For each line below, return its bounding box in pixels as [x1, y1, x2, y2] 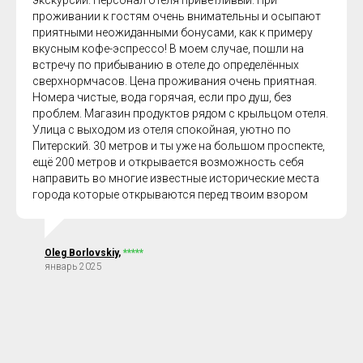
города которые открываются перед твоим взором [32, 188, 308, 201]
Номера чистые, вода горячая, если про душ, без [32, 91, 292, 104]
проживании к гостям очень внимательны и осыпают [32, 10, 321, 23]
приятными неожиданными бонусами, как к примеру [32, 26, 313, 39]
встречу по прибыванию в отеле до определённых [32, 58, 299, 71]
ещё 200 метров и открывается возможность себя [32, 156, 304, 169]
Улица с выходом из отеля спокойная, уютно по [32, 123, 291, 136]
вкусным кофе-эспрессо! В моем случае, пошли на [32, 42, 304, 55]
